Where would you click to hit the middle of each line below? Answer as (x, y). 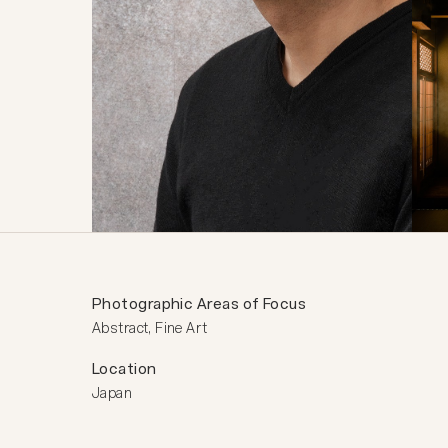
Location (124, 368)
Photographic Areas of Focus (199, 303)
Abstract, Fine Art (150, 328)
